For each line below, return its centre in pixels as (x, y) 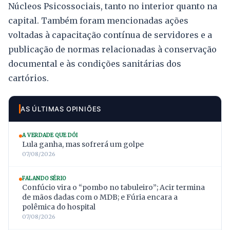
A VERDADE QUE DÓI (50, 135)
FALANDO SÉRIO (44, 178)
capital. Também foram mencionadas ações (98, 20)
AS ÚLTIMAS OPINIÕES (61, 109)
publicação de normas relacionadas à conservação (112, 49)
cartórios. (28, 78)
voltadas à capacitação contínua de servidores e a (110, 35)
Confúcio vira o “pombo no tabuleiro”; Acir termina (113, 187)
